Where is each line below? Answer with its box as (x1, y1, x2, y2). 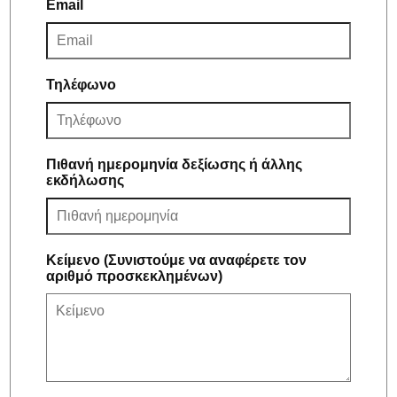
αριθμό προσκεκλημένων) (46, 268, 223, 284)
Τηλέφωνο (46, 76, 117, 92)
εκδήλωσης (46, 172, 125, 188)
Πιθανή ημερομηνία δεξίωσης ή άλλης (46, 156, 303, 172)
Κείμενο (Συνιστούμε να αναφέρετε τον (46, 252, 307, 268)
